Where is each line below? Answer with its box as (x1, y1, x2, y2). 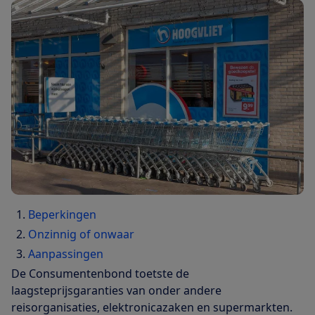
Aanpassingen (28, 245, 103, 262)
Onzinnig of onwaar (28, 226, 134, 242)
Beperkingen (28, 206, 96, 222)
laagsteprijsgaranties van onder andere (11, 282, 221, 298)
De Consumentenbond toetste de (11, 265, 189, 281)
